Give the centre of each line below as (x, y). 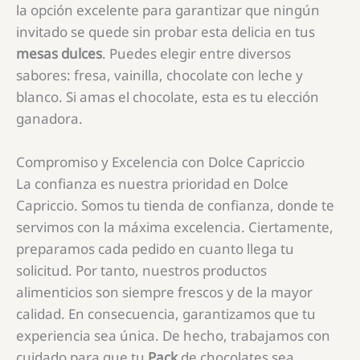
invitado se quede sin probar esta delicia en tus (166, 32)
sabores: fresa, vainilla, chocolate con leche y (160, 76)
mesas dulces (59, 54)
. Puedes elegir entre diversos (196, 54)
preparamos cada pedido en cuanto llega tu (155, 249)
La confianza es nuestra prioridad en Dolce (152, 184)
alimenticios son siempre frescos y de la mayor (164, 292)
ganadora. (49, 119)
